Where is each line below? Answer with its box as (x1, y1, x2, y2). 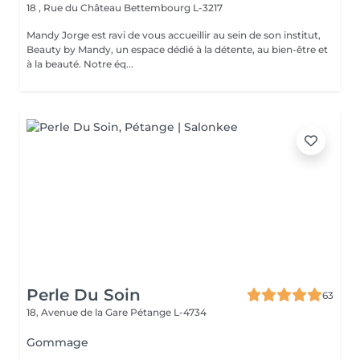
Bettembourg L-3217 (124, 2, 223, 14)
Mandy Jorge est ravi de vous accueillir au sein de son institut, (27, 29, 321, 41)
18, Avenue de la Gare (27, 306, 130, 318)
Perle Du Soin (27, 285, 141, 305)
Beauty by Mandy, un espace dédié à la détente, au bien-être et (27, 43, 328, 55)
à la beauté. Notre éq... (84, 58, 133, 70)
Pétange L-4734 (130, 306, 207, 318)
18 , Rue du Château (27, 2, 124, 14)
